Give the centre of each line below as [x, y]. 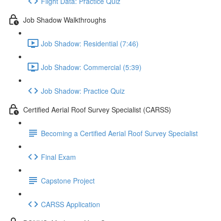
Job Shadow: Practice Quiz [83, 91]
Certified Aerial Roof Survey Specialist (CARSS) [97, 109]
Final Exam [58, 157]
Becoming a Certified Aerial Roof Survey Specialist [119, 133]
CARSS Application [71, 204]
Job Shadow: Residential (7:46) [90, 43]
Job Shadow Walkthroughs [65, 19]
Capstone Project [68, 180]
